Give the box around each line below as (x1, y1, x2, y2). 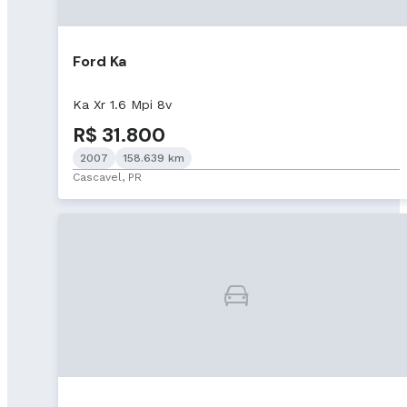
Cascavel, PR (73, 170, 142, 184)
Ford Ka (73, 52, 126, 72)
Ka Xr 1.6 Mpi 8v (73, 96, 172, 112)
